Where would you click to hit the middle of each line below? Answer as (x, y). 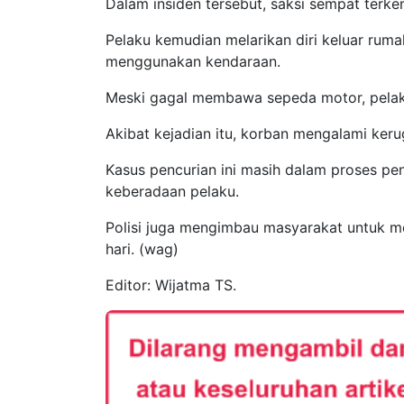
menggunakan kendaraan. (193, 61)
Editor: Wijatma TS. (171, 285)
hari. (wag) (142, 248)
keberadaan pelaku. (174, 191)
